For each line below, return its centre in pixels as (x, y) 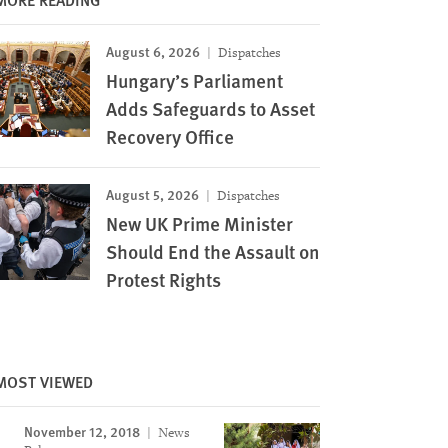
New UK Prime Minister (199, 223)
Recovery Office (169, 136)
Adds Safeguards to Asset (210, 108)
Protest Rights (163, 279)
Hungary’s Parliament (194, 80)
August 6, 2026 (152, 51)
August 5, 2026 (152, 194)
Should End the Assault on (212, 251)
